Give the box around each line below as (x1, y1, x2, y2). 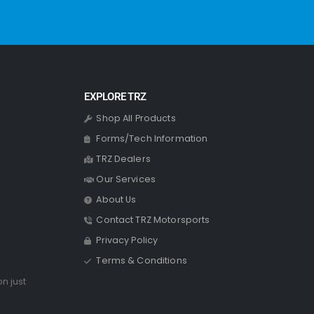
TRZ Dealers (96, 152, 151, 165)
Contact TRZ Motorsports (96, 213, 210, 226)
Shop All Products (96, 111, 176, 124)
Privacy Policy (96, 233, 158, 246)
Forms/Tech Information (96, 132, 208, 144)
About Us (96, 193, 137, 205)
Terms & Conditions (96, 254, 187, 266)
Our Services (96, 172, 156, 185)
